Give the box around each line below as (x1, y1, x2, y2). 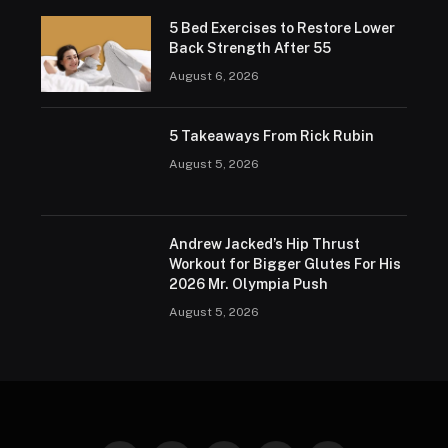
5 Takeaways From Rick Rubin (168, 127, 374, 144)
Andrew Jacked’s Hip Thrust (168, 235, 360, 252)
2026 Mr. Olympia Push (168, 275, 328, 292)
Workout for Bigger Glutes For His (168, 255, 401, 272)
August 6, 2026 (168, 68, 259, 83)
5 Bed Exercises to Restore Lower (168, 19, 395, 36)
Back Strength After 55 (168, 39, 331, 56)
